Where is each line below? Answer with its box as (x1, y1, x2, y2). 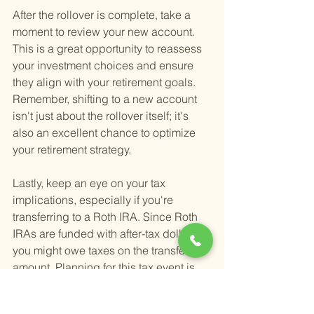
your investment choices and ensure (13, 58, 196, 73)
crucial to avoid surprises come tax (13, 277, 190, 292)
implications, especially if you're (13, 193, 176, 207)
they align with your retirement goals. (13, 75, 198, 90)
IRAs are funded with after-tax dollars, (13, 226, 203, 241)
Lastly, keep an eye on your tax (13, 176, 168, 191)
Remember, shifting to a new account (13, 92, 200, 107)
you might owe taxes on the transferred (13, 243, 208, 258)
